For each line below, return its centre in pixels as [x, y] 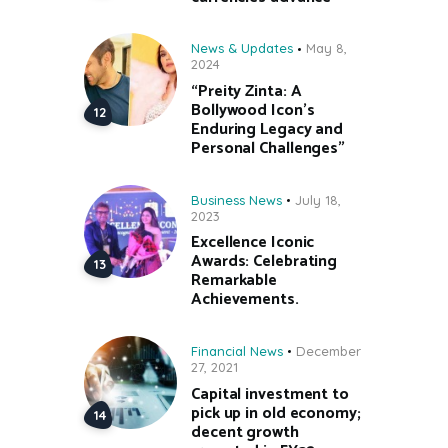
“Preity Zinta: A [246, 92]
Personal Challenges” [268, 149]
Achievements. [245, 300]
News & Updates [242, 48]
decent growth [245, 432]
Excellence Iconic [253, 243]
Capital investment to [270, 394]
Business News [236, 199]
